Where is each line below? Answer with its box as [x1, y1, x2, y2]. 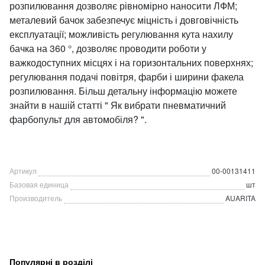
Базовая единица [9, 179, 69, 189]
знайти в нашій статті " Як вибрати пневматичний [9, 98, 226, 112]
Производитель [9, 193, 62, 203]
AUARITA [225, 193, 256, 203]
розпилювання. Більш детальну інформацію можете [9, 84, 237, 98]
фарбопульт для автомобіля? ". [9, 112, 147, 126]
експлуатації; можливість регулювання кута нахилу [9, 27, 233, 41]
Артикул [9, 166, 37, 176]
